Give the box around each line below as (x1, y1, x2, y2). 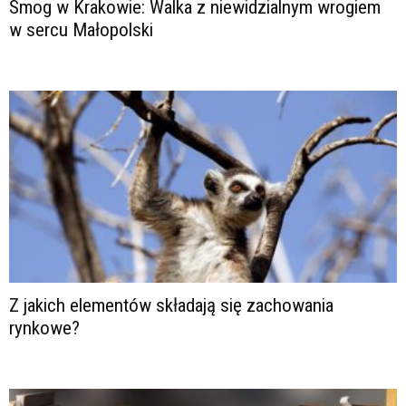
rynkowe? (9, 316, 80, 339)
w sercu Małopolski (9, 19, 153, 42)
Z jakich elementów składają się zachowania (9, 294, 333, 316)
